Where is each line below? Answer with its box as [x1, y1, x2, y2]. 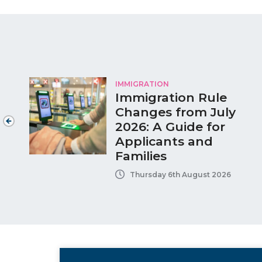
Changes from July [115, 105, 236, 120]
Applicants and [115, 134, 213, 149]
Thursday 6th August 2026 [129, 170, 231, 179]
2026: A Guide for [115, 119, 225, 135]
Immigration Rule [115, 90, 227, 105]
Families [115, 149, 167, 164]
